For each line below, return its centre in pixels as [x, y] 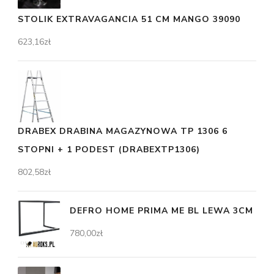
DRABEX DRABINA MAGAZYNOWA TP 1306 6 [123, 131]
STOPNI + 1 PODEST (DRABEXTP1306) [109, 149]
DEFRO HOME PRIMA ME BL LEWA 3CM [161, 210]
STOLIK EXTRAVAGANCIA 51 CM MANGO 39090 [129, 20]
